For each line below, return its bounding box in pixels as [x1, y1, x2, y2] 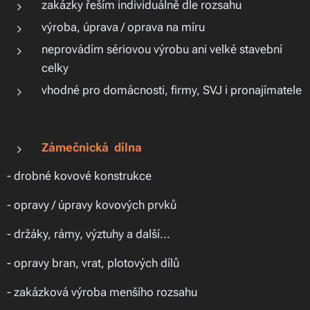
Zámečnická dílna [42, 140, 142, 154]
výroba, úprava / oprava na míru [42, 20, 205, 34]
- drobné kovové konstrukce [7, 169, 152, 183]
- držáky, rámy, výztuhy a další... [7, 227, 170, 241]
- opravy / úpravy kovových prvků [7, 198, 176, 212]
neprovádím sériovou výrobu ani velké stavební [42, 42, 282, 56]
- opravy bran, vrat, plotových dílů [7, 256, 179, 270]
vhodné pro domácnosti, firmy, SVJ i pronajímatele [42, 83, 302, 97]
